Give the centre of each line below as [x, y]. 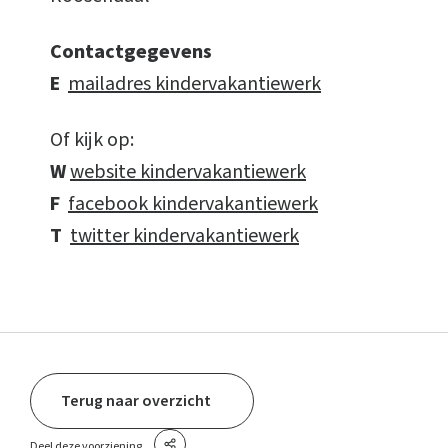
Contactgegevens [131, 51]
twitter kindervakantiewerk [184, 235]
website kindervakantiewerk [188, 171]
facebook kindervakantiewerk [193, 203]
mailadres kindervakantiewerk [194, 83]
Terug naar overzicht [136, 400]
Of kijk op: [92, 139]
